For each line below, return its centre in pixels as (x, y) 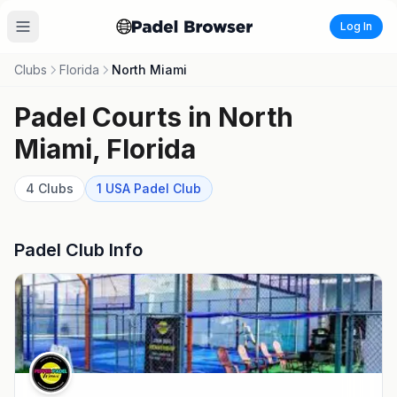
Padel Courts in (116, 117)
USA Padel (137, 188)
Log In (356, 26)
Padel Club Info (78, 250)
